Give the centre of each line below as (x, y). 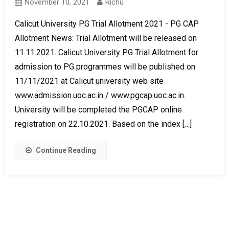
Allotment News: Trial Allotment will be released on (106, 38)
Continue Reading (66, 150)
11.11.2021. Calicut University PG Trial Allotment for (106, 52)
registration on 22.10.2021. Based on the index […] (103, 124)
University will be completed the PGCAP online (98, 109)
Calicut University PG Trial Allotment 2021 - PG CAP (107, 24)
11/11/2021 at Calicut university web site (89, 81)
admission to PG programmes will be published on (105, 66)
